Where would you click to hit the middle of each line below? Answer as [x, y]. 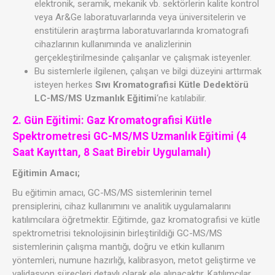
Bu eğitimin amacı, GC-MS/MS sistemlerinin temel [112, 193]
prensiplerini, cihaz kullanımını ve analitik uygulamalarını [122, 207]
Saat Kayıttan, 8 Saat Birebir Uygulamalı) [111, 153]
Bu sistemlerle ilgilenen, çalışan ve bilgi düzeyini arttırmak [148, 72]
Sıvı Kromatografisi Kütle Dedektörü [172, 85]
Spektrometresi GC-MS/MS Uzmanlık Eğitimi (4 [129, 137]
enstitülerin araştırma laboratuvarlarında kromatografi [141, 31]
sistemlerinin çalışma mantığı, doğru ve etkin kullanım [118, 247]
